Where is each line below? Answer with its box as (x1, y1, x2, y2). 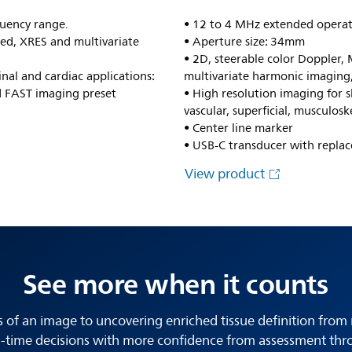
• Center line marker (184, 118, 294, 138)
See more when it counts (22, 260, 328, 307)
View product (185, 163, 268, 185)
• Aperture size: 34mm (184, 31, 306, 52)
